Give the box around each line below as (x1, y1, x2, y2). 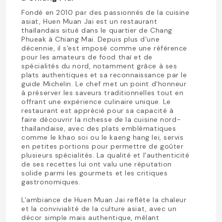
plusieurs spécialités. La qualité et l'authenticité (21, 151, 190, 160)
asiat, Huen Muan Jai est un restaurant (21, 17, 158, 26)
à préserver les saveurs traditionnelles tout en (21, 88, 184, 97)
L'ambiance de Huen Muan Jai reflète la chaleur (21, 195, 187, 204)
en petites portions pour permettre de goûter (21, 142, 184, 151)
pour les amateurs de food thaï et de (21, 53, 153, 61)
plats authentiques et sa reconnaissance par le (21, 70, 187, 79)
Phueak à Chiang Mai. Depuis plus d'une (21, 35, 160, 44)
